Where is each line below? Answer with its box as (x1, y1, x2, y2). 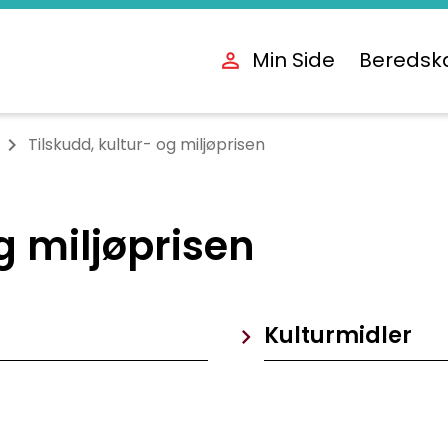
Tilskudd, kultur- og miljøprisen (28, 133, 266, 156)
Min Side (252, 46, 336, 74)
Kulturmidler (264, 320, 412, 351)
